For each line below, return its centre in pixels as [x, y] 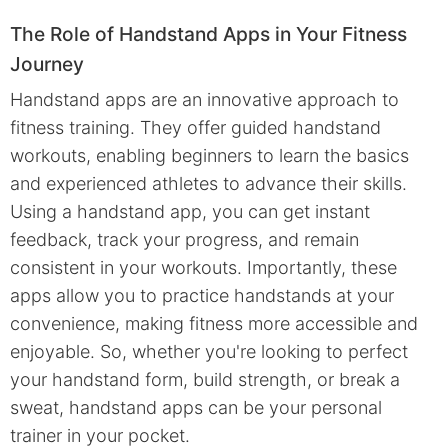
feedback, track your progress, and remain [184, 240]
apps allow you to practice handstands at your [202, 296]
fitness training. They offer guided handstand [195, 128]
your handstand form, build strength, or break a [205, 380]
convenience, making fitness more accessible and [214, 324]
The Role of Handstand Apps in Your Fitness [208, 33]
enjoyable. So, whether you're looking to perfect [209, 352]
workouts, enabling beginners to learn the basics [209, 156]
